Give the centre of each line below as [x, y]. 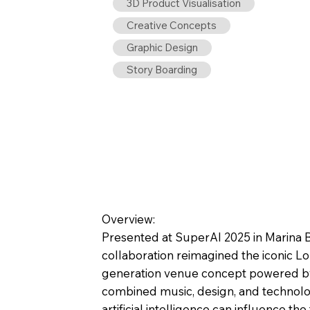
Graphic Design [162, 48]
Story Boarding [162, 70]
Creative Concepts [171, 26]
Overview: [129, 219]
